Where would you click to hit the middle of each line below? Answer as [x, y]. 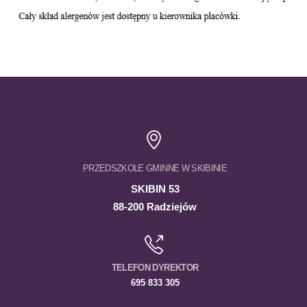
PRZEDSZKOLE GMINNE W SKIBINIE [155, 169]
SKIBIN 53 [155, 189]
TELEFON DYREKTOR [155, 268]
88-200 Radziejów [155, 207]
